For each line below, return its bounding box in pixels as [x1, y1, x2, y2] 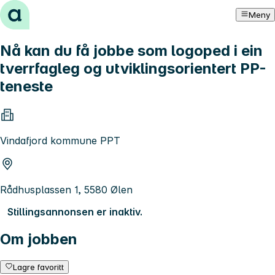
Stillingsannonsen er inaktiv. [7, 205, 142, 218]
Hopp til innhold [5, 5, 80, 17]
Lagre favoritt [13, 261, 64, 272]
